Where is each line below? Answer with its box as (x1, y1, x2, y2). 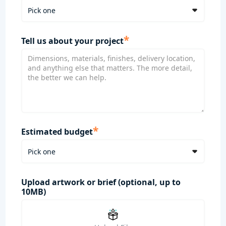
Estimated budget (21, 126, 93, 138)
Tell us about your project (21, 35, 124, 47)
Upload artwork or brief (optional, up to (21, 177, 181, 188)
